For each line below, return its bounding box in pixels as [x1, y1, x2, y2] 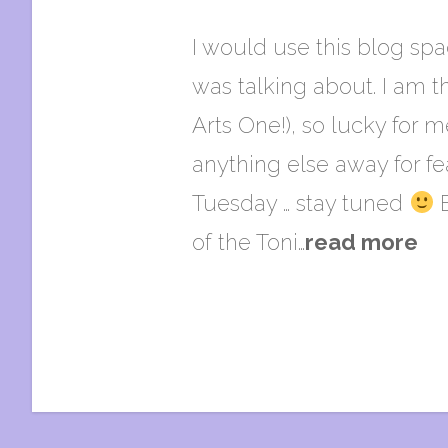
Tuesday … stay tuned [192, 190, 409, 216]
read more [305, 229, 418, 255]
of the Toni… [192, 229, 305, 255]
